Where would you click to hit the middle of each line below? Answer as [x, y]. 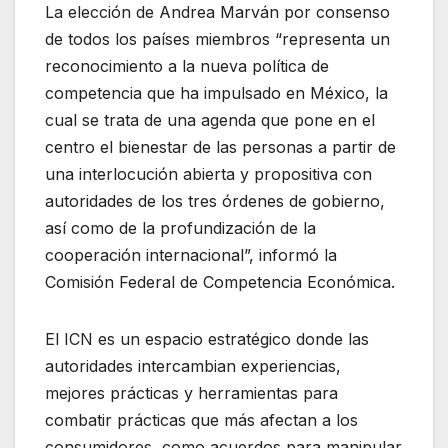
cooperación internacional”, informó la [191, 254]
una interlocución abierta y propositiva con [208, 173]
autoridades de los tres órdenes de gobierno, [215, 200]
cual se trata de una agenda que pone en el [210, 119]
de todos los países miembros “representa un [217, 38]
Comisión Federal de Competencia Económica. [220, 281]
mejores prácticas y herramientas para [191, 392]
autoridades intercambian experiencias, [193, 365]
